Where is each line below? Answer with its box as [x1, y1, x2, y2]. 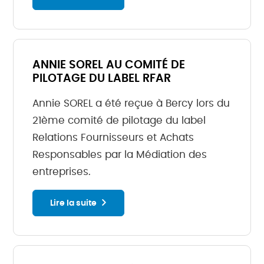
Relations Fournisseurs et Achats [32, 133, 194, 143]
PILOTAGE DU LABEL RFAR [32, 73, 171, 84]
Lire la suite [50, 198, 97, 207]
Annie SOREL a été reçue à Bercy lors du [32, 98, 230, 108]
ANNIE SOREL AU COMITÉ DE [32, 60, 186, 71]
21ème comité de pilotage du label [32, 115, 206, 126]
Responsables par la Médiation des [32, 150, 207, 160]
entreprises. [32, 167, 91, 177]
